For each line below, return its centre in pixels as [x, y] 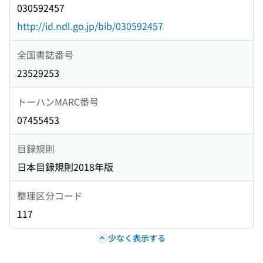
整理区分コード [50, 195]
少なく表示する [136, 237]
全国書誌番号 [45, 54]
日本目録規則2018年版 [65, 167]
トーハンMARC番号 [58, 101]
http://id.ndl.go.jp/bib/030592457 [90, 26]
